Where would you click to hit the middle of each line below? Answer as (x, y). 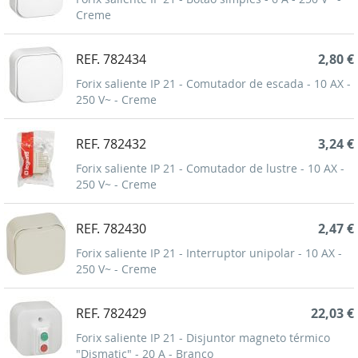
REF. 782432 (111, 144)
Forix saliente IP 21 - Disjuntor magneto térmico (203, 338)
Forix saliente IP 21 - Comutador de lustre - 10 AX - (210, 169)
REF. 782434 (111, 60)
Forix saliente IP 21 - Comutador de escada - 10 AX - (213, 84)
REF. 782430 (111, 229)
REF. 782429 (111, 314)
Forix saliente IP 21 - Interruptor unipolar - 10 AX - (209, 253)
